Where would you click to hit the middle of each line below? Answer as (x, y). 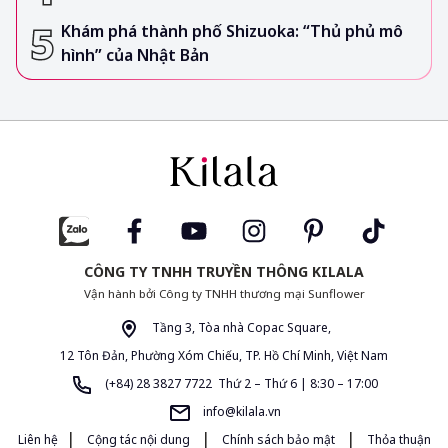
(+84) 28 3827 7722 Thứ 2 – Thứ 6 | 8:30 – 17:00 (240, 383)
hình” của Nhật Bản (135, 55)
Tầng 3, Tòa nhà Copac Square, (240, 327)
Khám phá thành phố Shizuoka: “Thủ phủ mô (232, 31)
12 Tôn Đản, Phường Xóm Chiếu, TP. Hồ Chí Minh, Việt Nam (224, 355)
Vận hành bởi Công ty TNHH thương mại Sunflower (224, 293)
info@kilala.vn (240, 411)
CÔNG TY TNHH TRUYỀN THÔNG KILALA (224, 271)
